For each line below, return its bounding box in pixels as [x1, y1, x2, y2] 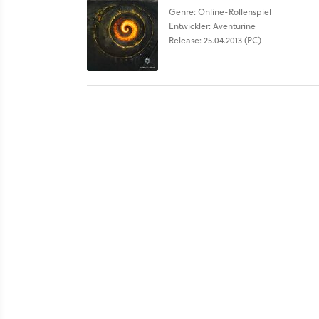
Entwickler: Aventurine [169, 20, 256, 32]
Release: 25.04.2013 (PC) [169, 34, 261, 46]
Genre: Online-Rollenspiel [169, 6, 271, 18]
